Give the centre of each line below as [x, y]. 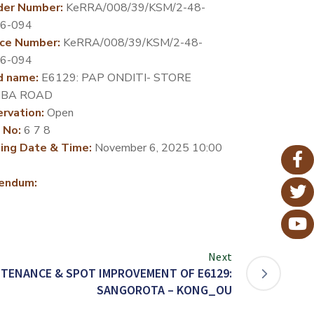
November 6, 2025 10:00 [157, 148]
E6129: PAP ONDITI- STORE [115, 77]
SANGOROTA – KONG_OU [164, 289]
